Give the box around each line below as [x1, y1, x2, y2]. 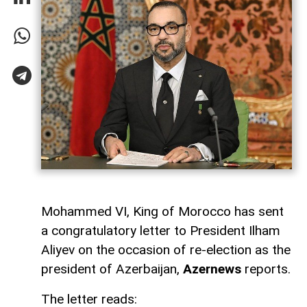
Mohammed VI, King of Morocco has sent [41, 203, 284, 219]
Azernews [183, 260, 241, 277]
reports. [241, 260, 291, 277]
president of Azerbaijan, [41, 260, 183, 277]
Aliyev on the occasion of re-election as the [41, 241, 291, 258]
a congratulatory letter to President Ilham [41, 222, 280, 238]
